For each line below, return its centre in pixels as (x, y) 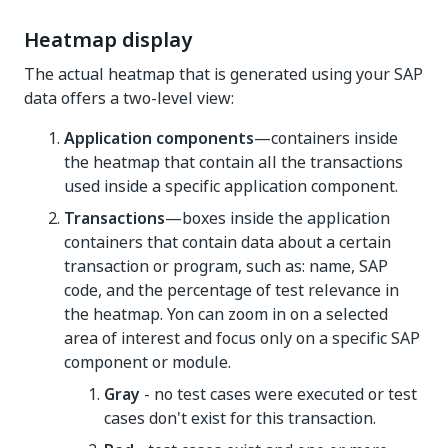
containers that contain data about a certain (227, 242)
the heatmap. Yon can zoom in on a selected (226, 314)
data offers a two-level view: (129, 98)
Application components (159, 138)
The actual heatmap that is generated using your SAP (223, 74)
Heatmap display (108, 40)
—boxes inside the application (277, 218)
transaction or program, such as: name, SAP (226, 266)
